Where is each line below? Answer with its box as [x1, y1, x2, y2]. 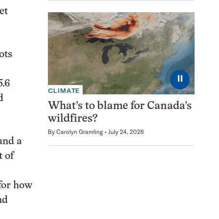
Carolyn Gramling [56, 128, 103, 136]
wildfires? [48, 114, 98, 125]
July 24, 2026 [108, 128, 144, 136]
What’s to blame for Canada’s [48, 101, 192, 112]
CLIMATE [48, 87, 81, 95]
